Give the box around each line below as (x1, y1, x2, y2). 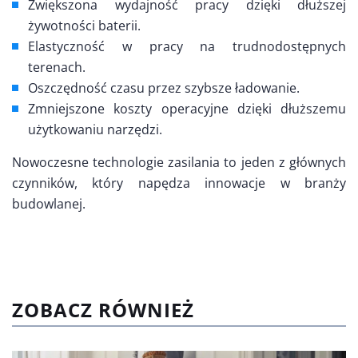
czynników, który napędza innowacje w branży (12, 174, 346, 193)
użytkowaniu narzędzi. (28, 121, 162, 139)
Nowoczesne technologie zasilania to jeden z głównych (12, 153, 346, 172)
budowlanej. (12, 195, 86, 213)
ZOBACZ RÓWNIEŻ (12, 296, 194, 324)
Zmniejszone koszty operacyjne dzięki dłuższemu (28, 100, 346, 118)
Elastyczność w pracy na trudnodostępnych (28, 38, 346, 56)
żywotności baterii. (28, 17, 141, 35)
